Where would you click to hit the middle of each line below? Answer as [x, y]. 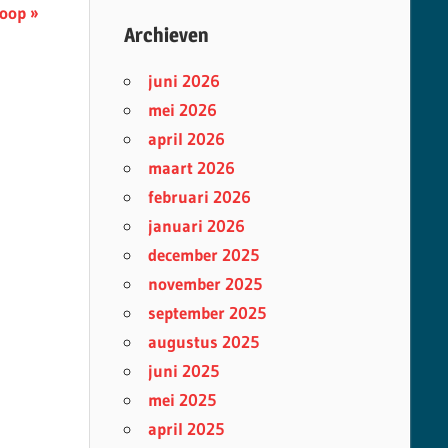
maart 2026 [191, 167]
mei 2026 [182, 109]
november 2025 [204, 283]
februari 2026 [199, 196]
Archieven [166, 34]
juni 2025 [183, 370]
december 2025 [203, 254]
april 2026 [186, 138]
